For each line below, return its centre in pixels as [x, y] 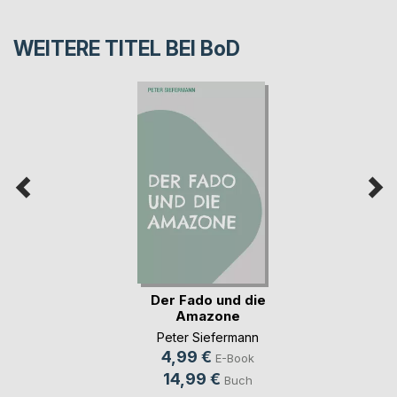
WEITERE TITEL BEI [107, 49]
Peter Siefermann [208, 338]
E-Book [235, 358]
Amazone [208, 316]
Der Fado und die [208, 300]
